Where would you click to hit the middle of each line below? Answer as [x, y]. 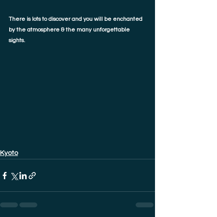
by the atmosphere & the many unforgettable [70, 30]
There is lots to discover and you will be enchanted [76, 19]
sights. [18, 40]
